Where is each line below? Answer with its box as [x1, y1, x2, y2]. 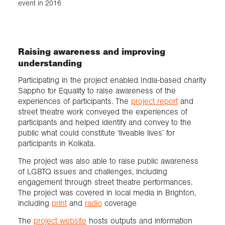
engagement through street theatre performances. [18, 177, 192, 187]
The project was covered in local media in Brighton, [18, 187, 196, 197]
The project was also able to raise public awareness [18, 156, 198, 166]
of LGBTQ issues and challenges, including [18, 166, 167, 176]
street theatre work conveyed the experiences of [18, 106, 187, 117]
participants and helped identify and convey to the [18, 117, 191, 127]
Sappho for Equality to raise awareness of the [18, 85, 176, 95]
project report [131, 96, 178, 106]
